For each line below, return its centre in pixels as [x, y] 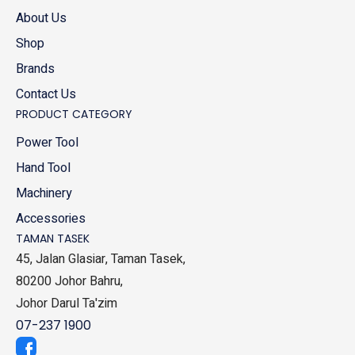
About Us [41, 19]
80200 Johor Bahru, [69, 282]
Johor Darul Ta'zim [67, 304]
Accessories [51, 219]
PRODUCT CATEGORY [74, 115]
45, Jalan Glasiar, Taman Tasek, [101, 260]
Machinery [44, 194]
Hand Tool [43, 168]
